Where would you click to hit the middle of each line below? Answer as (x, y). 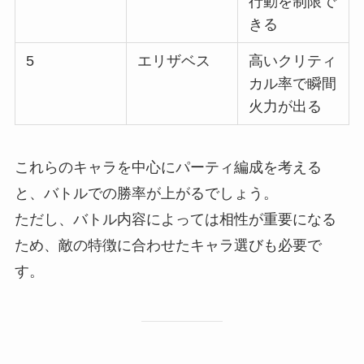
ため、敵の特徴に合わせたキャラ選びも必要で (168, 245)
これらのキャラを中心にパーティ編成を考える (168, 167)
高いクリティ (293, 61)
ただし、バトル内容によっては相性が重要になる (175, 219)
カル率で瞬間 (293, 84)
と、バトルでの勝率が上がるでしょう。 (146, 193)
